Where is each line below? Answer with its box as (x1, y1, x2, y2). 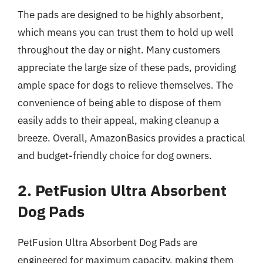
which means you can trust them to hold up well (18, 26, 234, 39)
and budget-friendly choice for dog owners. (18, 149, 212, 162)
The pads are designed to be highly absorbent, (18, 8, 224, 21)
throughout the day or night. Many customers (18, 43, 220, 56)
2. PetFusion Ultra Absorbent (18, 180, 227, 200)
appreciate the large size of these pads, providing (18, 61, 236, 74)
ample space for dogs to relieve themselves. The (18, 79, 233, 92)
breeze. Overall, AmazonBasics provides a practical (18, 131, 245, 144)
